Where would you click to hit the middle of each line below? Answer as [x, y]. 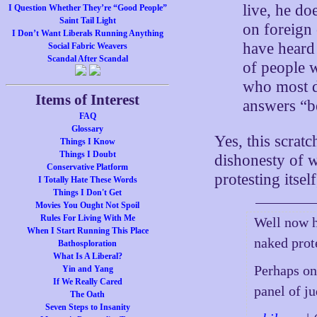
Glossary [88, 129]
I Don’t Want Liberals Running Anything [87, 33]
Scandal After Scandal [87, 59]
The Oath [88, 294]
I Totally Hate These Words [87, 180]
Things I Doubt [87, 154]
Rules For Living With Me [87, 218]
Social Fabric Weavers [87, 46]
